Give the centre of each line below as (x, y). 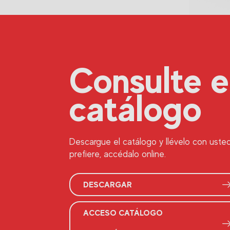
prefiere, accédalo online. (118, 154)
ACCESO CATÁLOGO (123, 213)
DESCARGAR (108, 185)
